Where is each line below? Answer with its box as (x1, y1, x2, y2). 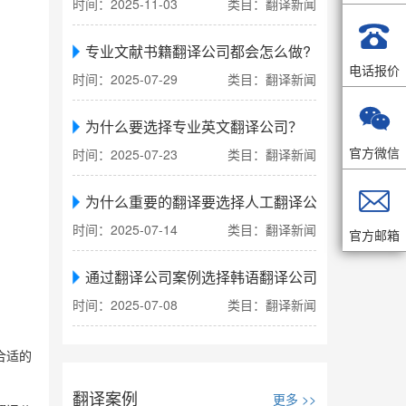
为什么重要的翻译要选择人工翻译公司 (85, 191, 333, 213)
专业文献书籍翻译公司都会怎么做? (85, 41, 312, 63)
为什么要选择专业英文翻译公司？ (85, 116, 304, 138)
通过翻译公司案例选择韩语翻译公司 (85, 266, 318, 288)
